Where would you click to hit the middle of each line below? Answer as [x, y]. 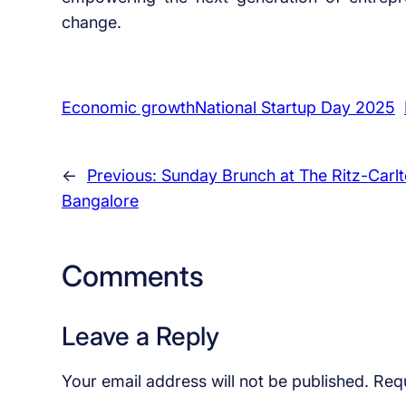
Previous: [124, 176]
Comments [132, 275]
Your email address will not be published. [215, 381]
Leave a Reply [140, 336]
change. [91, 23]
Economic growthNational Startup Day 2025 [228, 107]
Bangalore [100, 201]
